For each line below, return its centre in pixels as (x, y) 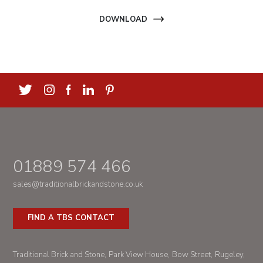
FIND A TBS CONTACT (71, 218)
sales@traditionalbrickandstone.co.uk (78, 184)
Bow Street (192, 255)
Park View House (139, 255)
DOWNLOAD (123, 19)
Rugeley (229, 255)
